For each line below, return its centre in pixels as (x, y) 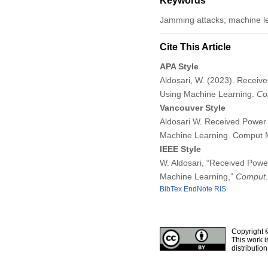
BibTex (170, 189)
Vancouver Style (192, 107)
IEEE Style (180, 149)
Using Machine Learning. (208, 94)
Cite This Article (195, 47)
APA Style (179, 66)
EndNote (198, 189)
